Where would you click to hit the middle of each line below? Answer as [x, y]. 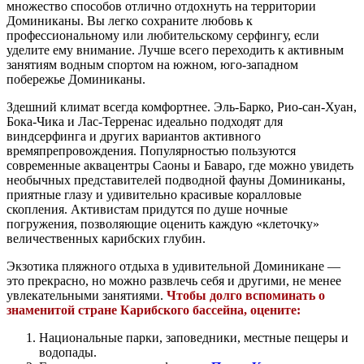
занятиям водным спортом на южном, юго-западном [152, 65]
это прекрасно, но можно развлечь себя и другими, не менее [174, 281]
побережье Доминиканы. [78, 80]
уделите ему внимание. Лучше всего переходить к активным [175, 50]
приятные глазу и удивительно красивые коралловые [154, 195]
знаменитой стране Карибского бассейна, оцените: [154, 310]
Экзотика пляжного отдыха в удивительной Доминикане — [173, 266]
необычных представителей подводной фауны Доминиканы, [176, 180]
